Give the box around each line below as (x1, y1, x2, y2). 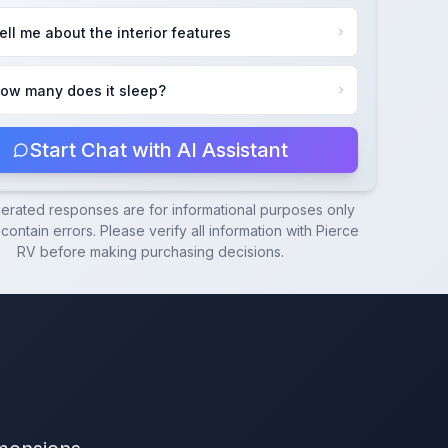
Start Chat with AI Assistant (28, 138, 288, 162)
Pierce (316, 222, 360, 239)
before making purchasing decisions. (35, 243, 284, 260)
